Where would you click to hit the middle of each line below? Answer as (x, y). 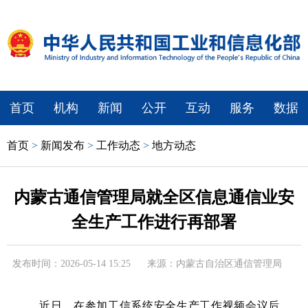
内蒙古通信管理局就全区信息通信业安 (154, 197)
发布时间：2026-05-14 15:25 (71, 263)
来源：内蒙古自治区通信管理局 (214, 263)
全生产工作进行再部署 (154, 222)
